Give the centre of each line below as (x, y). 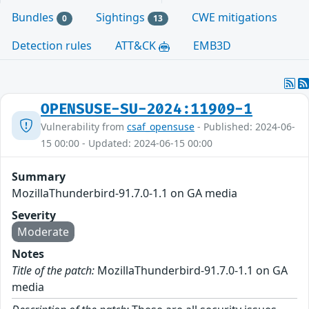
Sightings (121, 18)
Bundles (34, 18)
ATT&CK (137, 46)
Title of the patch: (53, 271)
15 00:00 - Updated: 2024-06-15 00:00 (127, 143)
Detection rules (52, 46)
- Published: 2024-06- (245, 127)
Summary (39, 177)
